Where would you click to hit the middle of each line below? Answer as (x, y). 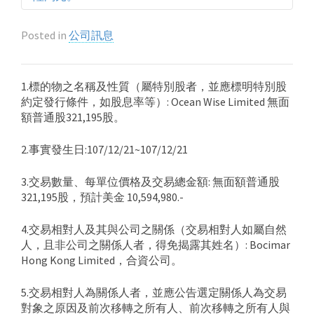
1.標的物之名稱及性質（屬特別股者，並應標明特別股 (154, 86)
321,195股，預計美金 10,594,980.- (102, 197)
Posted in (45, 35)
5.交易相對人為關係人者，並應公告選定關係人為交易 (154, 292)
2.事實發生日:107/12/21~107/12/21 (104, 149)
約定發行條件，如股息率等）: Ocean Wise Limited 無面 (155, 102)
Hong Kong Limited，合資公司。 (102, 260)
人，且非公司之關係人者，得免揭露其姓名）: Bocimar (156, 245)
